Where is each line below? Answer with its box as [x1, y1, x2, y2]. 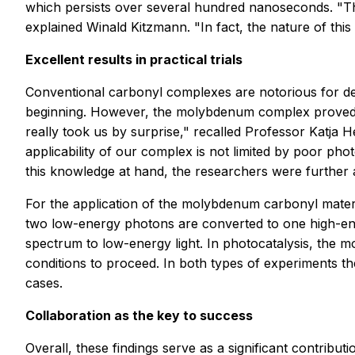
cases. [25, 275, 63, 292]
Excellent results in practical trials [25, 52, 242, 68]
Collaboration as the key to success [25, 307, 253, 324]
